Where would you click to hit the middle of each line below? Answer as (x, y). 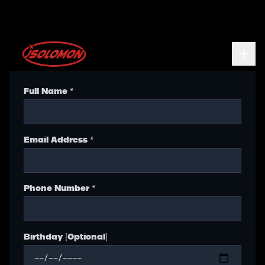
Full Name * (49, 91)
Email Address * (59, 139)
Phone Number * (59, 188)
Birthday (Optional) (66, 236)
